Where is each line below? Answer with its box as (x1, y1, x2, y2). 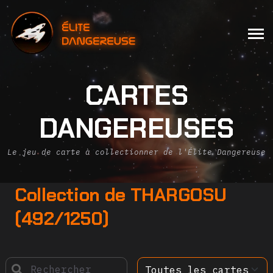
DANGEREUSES (39, 110, 234, 146)
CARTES (85, 77, 188, 113)
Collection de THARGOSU (15, 183, 227, 207)
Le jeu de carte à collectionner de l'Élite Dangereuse (7, 147, 266, 157)
